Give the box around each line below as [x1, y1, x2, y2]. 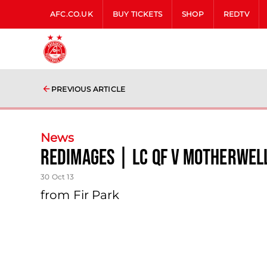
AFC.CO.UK [50, 10, 93, 18]
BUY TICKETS [112, 10, 163, 18]
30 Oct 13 [41, 172, 74, 181]
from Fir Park [41, 188, 120, 202]
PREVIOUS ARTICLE [51, 85, 126, 94]
